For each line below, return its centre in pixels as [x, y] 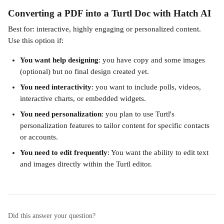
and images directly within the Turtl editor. [86, 164]
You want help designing [59, 60]
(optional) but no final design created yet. [84, 71]
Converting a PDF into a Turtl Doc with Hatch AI [109, 13]
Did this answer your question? [52, 216]
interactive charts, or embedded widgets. [83, 98]
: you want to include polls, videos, [147, 87]
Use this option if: [36, 40]
